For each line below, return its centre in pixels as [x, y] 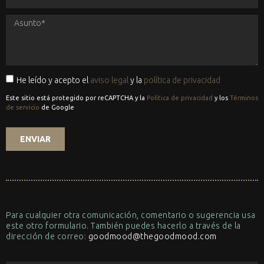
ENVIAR [35, 139]
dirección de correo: [46, 236]
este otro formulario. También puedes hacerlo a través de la [123, 225]
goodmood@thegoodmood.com [151, 236]
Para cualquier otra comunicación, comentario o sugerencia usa [131, 215]
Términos [244, 98]
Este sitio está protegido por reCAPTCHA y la [76, 98]
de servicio [24, 108]
